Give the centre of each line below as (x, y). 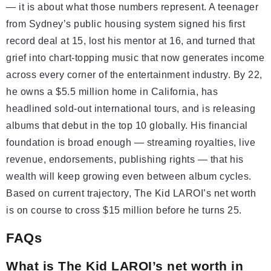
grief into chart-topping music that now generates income (135, 58)
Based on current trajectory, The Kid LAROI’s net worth (131, 194)
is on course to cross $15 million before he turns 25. (124, 211)
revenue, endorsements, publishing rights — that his (125, 160)
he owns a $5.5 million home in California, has (112, 92)
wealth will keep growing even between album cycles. (129, 177)
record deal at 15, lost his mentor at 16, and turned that (131, 41)
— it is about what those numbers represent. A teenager (132, 7)
